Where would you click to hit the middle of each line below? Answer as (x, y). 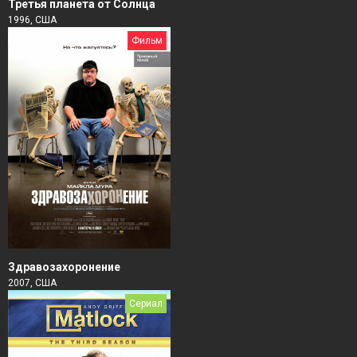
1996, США (32, 20)
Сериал (146, 303)
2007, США (32, 282)
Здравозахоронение (64, 267)
